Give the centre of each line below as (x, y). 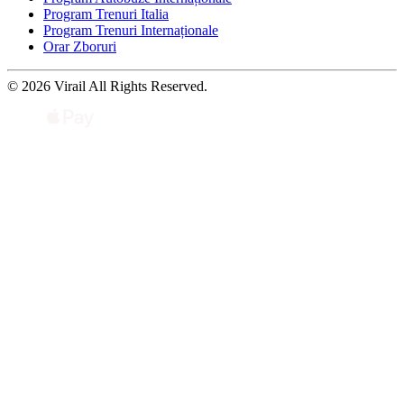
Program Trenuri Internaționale (131, 30)
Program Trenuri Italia (106, 14)
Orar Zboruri (80, 46)
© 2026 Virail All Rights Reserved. (107, 86)
